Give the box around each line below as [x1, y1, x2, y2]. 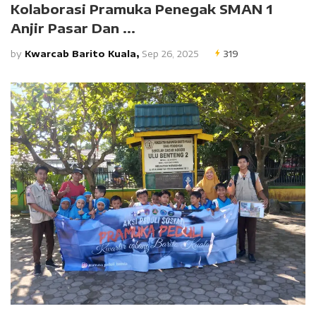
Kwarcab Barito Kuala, [25, 48, 139, 60]
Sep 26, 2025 [139, 48, 198, 60]
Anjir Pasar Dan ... [11, 20, 135, 37]
